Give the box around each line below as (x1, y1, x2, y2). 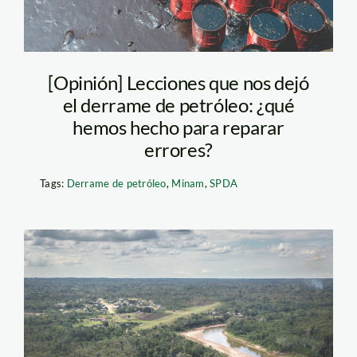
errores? (143, 137, 214, 161)
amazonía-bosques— (49, 301, 287, 335)
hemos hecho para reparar (73, 115, 284, 139)
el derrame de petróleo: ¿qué (62, 92, 295, 116)
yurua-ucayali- (49, 269, 214, 302)
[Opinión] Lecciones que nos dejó (48, 70, 309, 94)
